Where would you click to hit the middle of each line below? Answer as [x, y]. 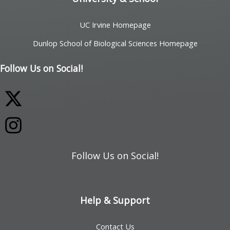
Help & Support [115, 200]
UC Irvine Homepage [115, 24]
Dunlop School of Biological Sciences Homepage [115, 43]
